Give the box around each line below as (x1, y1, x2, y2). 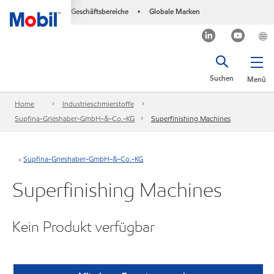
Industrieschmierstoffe (62, 98, 134, 109)
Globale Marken (149, 6, 200, 17)
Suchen (210, 73, 234, 83)
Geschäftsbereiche (70, 6, 128, 17)
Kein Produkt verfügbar (12, 217, 155, 236)
